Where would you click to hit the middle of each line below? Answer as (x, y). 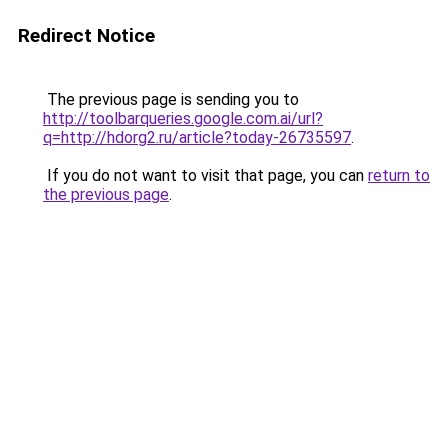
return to (399, 175)
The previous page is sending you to (171, 99)
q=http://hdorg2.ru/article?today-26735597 (197, 137)
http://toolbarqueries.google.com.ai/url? (183, 118)
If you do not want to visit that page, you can (205, 175)
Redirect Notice (86, 35)
